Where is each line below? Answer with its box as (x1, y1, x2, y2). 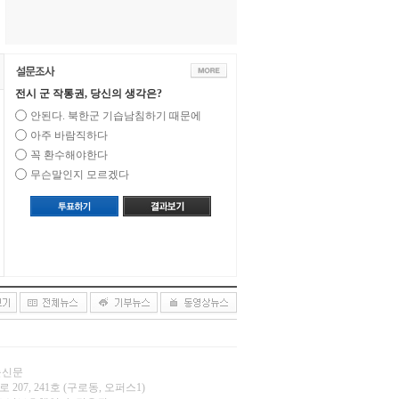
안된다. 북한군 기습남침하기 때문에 (30, 110, 201, 122)
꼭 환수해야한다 (30, 149, 108, 161)
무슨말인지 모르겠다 (30, 168, 129, 181)
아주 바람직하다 (30, 129, 108, 142)
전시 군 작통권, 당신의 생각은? (15, 87, 162, 100)
